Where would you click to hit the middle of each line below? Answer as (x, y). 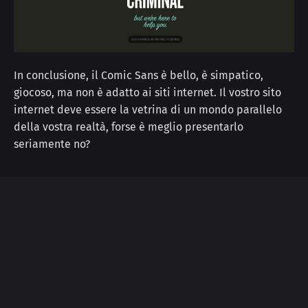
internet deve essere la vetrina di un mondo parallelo (148, 110)
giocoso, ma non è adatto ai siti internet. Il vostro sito (147, 93)
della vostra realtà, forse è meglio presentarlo (129, 127)
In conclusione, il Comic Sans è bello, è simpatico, (139, 76)
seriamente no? (52, 144)
